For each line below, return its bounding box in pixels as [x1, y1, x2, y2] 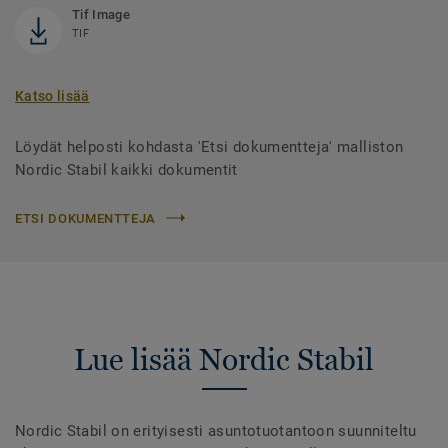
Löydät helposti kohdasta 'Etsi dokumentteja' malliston [15, 137, 404, 156]
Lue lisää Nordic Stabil [74, 341, 374, 377]
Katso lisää [15, 87, 90, 104]
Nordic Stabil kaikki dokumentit [15, 160, 238, 179]
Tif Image [72, 6, 130, 22]
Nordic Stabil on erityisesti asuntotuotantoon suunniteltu [15, 421, 417, 440]
